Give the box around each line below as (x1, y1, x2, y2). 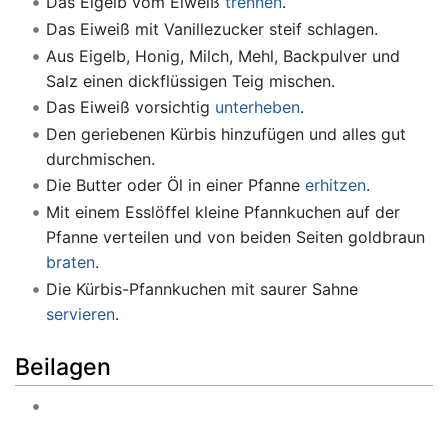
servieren (45, 303, 115, 324)
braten (45, 251, 95, 272)
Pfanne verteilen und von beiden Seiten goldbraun (45, 226, 425, 247)
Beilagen (15, 353, 111, 382)
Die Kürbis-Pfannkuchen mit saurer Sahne (45, 278, 358, 299)
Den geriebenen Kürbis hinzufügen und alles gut (45, 123, 406, 144)
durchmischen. (45, 148, 155, 169)
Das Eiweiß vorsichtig (45, 97, 215, 118)
